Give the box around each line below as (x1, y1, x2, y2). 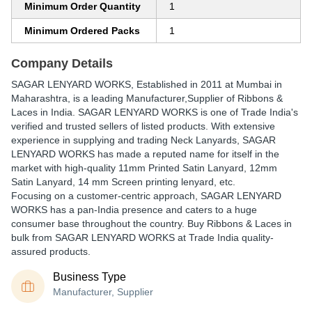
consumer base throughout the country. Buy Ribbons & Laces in (11, 218, 292, 229)
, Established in (131, 79, 201, 90)
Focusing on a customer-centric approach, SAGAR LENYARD (11, 190, 281, 201)
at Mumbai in (222, 79, 282, 90)
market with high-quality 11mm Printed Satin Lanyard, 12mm (11, 162, 277, 173)
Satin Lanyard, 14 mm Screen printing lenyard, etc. (11, 176, 235, 187)
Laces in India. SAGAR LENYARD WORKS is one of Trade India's (11, 107, 298, 118)
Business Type (53, 271, 126, 283)
